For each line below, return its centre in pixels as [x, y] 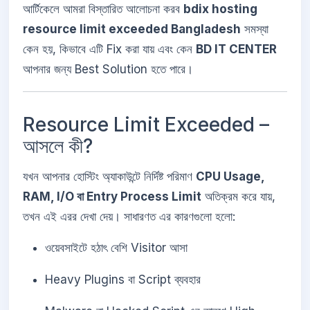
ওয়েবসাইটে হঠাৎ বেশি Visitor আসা [116, 248]
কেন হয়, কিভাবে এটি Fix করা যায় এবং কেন [109, 49]
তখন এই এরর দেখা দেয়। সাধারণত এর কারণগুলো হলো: [129, 216]
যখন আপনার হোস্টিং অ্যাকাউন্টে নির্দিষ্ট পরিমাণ [109, 176]
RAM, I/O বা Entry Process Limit [112, 196]
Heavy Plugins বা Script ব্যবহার [123, 280]
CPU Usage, [230, 176]
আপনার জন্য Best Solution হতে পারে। [108, 70]
